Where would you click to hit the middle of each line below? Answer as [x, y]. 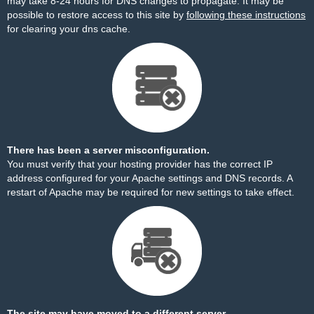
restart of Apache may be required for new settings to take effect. [151, 192]
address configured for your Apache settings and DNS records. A [150, 178]
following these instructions [246, 15]
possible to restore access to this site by [97, 15]
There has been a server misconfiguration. [108, 150]
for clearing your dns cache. [69, 29]
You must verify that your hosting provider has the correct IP [140, 164]
